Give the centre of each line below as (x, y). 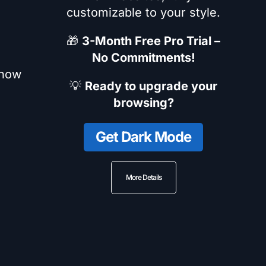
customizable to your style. (143, 12)
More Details (143, 177)
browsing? (143, 103)
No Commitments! (143, 58)
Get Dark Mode (143, 137)
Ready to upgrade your (151, 86)
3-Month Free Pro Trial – (151, 41)
